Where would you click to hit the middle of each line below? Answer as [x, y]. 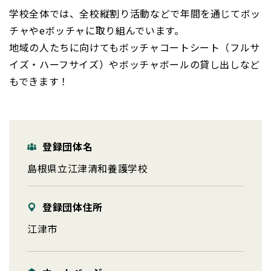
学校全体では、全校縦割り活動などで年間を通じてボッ [135, 14]
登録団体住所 [73, 207]
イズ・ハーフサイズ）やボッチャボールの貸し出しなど [135, 64]
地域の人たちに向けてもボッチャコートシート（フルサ [135, 47]
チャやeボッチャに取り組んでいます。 [97, 31]
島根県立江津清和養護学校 [88, 168]
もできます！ [39, 81]
